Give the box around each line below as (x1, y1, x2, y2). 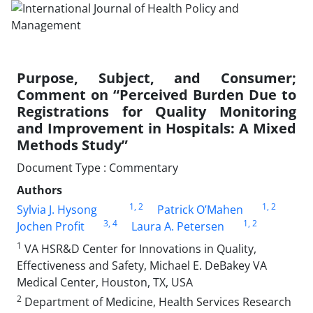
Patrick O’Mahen (156, 202, 243, 217)
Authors (17, 182, 62, 198)
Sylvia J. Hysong (17, 202, 97, 217)
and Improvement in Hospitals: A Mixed (17, 119, 296, 138)
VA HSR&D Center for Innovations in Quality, (22, 241, 256, 256)
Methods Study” (17, 136, 128, 154)
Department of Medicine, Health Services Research (22, 294, 291, 310)
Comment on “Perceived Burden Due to (17, 85, 296, 104)
